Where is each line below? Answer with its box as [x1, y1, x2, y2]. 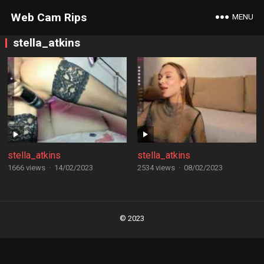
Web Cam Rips [10, 11, 87, 24]
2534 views [137, 163, 175, 172]
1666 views [7, 163, 45, 172]
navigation [4, 213, 51, 224]
